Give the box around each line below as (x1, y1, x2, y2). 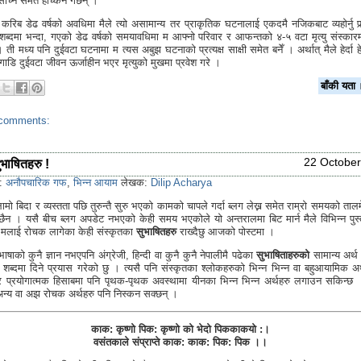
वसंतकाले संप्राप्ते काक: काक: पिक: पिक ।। (93, 336, 268, 349)
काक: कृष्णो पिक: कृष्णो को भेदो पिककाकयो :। (91, 323, 270, 336)
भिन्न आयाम (73, 176, 118, 189)
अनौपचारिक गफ (6, 176, 67, 189)
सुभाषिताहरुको (256, 249, 313, 262)
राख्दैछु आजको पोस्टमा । (180, 226, 275, 239)
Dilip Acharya (151, 176, 212, 189)
